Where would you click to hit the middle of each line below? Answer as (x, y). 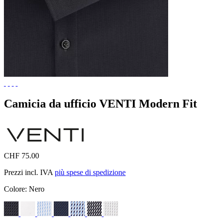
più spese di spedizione (90, 172)
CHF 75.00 (22, 155)
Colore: (16, 189)
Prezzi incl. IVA (29, 172)
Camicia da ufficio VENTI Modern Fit (100, 103)
